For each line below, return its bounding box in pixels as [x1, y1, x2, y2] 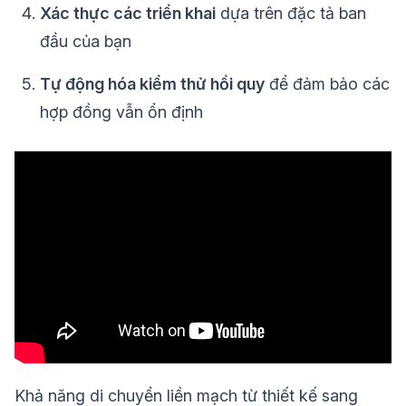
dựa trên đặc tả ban [216, 4, 366, 24]
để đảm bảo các [265, 74, 390, 94]
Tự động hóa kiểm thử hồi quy [40, 74, 265, 94]
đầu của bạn [40, 32, 131, 52]
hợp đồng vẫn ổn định [40, 102, 203, 122]
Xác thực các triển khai [40, 4, 216, 24]
